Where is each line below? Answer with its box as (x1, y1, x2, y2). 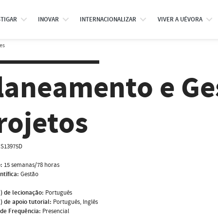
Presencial (42, 206, 69, 216)
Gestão (20, 169, 38, 179)
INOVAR (37, 15, 59, 24)
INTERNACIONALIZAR (80, 15, 137, 24)
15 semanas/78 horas (4, 160, 59, 169)
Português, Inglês (53, 197, 98, 206)
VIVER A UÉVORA (157, 15, 202, 24)
